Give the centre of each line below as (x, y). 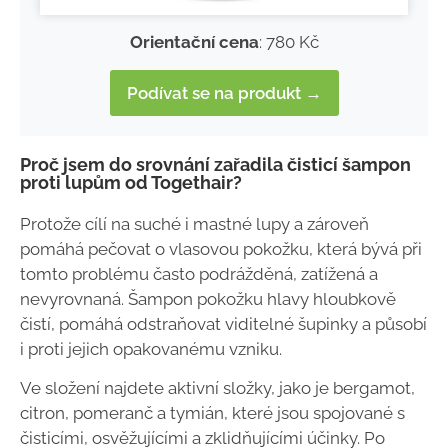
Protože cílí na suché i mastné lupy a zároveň (194, 223)
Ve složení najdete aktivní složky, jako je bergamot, (217, 388)
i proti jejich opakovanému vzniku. (151, 348)
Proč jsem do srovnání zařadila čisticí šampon (215, 164)
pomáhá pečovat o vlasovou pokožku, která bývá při (221, 248)
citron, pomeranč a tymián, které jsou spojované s (212, 413)
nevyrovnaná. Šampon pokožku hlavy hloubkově (208, 298)
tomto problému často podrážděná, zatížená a (199, 273)
